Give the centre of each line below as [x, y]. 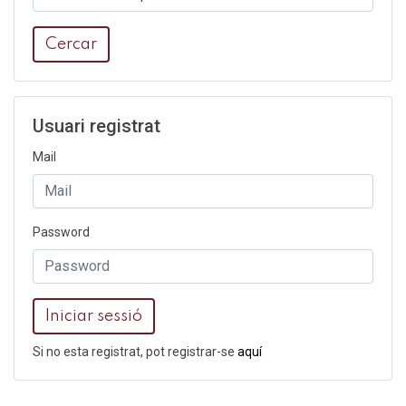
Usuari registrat [97, 126]
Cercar [71, 44]
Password [61, 232]
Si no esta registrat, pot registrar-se [135, 351]
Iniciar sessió [94, 316]
